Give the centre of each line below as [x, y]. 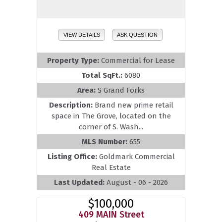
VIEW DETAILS [82, 34]
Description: [72, 105]
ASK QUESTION [138, 34]
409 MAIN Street [111, 214]
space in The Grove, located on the [111, 116]
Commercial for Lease [138, 60]
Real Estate [111, 167]
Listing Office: [73, 156]
